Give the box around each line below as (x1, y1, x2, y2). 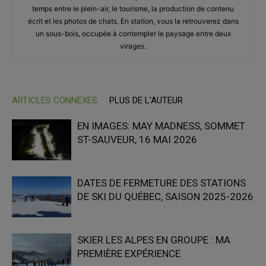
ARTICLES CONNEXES (12, 94, 97, 106)
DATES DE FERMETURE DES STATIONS (77, 176, 246, 189)
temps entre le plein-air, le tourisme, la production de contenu (32, 4, 234, 13)
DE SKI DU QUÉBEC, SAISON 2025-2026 (77, 190, 254, 202)
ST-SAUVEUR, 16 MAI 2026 (77, 133, 197, 145)
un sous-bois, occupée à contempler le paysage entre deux (35, 28, 231, 38)
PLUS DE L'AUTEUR (109, 94, 183, 106)
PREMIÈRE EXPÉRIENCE (77, 247, 180, 259)
